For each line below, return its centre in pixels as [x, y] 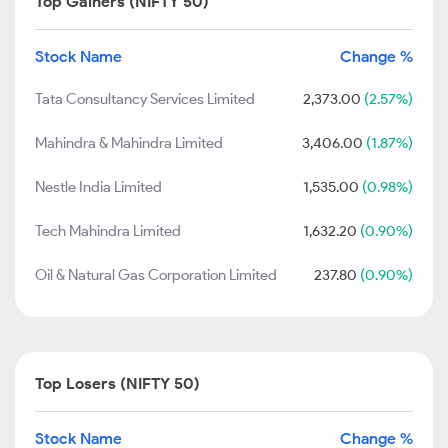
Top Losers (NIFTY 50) [117, 383]
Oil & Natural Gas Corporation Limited [156, 275]
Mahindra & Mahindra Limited [129, 143]
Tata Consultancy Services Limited [145, 99]
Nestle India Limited [98, 187]
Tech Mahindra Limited [108, 231]
